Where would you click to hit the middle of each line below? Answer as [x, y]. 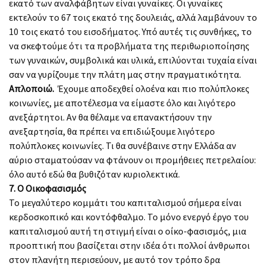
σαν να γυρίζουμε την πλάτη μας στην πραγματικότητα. [125, 74]
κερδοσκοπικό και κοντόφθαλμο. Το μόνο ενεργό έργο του [129, 216]
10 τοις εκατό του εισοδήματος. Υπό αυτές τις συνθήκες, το [130, 31]
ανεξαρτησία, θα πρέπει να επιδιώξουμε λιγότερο [112, 131]
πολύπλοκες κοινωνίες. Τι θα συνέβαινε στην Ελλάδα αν [123, 145]
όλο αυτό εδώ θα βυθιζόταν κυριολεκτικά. [94, 174]
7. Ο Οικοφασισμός [47, 188]
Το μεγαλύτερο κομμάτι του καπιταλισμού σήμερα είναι [125, 202]
